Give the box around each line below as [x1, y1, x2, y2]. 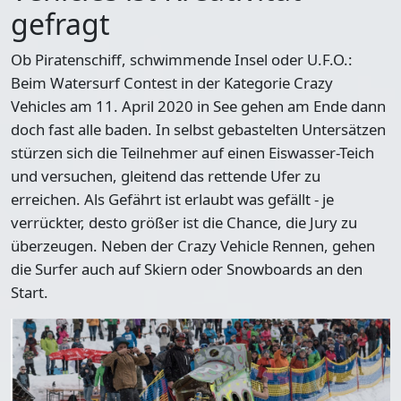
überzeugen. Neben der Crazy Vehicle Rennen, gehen [11, 235, 375, 257]
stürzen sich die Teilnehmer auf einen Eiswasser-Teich [11, 142, 374, 164]
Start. [11, 282, 48, 303]
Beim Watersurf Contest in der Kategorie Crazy [11, 73, 333, 94]
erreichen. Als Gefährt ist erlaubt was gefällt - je [11, 189, 334, 210]
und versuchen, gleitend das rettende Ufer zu [11, 166, 320, 187]
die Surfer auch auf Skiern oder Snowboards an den [11, 259, 363, 280]
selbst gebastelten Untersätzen [174, 119, 386, 141]
